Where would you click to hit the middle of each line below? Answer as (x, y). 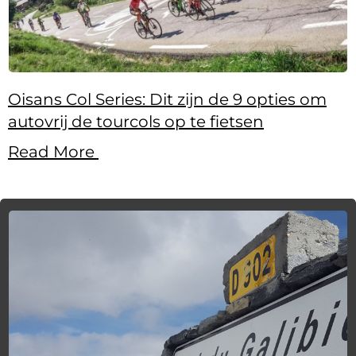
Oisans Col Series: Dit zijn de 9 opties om (167, 100)
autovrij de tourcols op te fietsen (136, 122)
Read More (53, 152)
